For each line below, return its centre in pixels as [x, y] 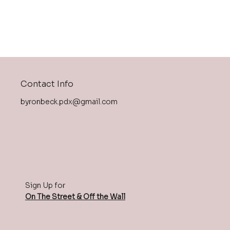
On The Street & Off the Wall [75, 197]
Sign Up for [45, 186]
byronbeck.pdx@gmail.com [69, 102]
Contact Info [47, 84]
